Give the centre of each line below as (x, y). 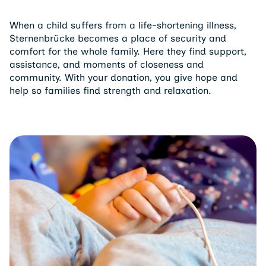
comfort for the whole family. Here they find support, (128, 51)
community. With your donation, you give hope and (123, 77)
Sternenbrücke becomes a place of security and (118, 38)
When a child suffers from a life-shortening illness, (123, 25)
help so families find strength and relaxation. (110, 91)
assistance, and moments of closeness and (107, 64)
